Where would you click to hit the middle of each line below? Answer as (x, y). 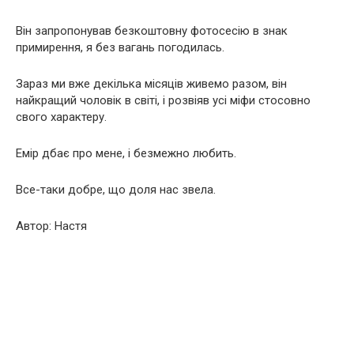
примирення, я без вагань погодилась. (120, 47)
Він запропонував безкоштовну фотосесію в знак (152, 31)
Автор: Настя (51, 226)
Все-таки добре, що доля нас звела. (116, 190)
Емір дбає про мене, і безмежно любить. (126, 153)
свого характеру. (61, 117)
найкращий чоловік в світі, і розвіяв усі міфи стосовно (163, 100)
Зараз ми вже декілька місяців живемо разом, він (151, 84)
